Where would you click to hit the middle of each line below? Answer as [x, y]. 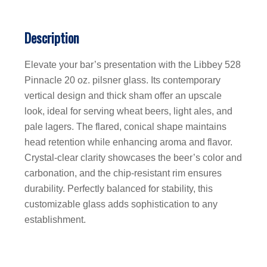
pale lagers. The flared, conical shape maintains [125, 127]
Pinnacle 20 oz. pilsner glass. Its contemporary [122, 80]
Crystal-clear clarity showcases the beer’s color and [133, 158]
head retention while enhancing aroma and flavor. [128, 142]
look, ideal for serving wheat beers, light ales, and [128, 111]
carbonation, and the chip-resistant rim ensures [123, 173]
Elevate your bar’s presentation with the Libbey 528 [133, 65]
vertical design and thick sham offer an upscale [123, 96]
